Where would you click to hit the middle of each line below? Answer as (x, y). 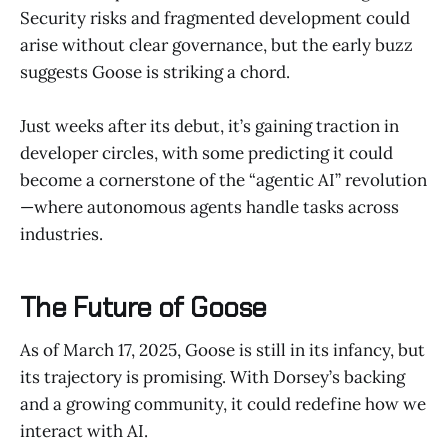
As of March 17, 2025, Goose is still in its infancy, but (222, 349)
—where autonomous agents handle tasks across (209, 207)
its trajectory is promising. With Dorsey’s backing (212, 376)
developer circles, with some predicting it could (206, 153)
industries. (61, 234)
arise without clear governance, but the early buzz (216, 45)
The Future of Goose (143, 307)
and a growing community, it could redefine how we (223, 403)
